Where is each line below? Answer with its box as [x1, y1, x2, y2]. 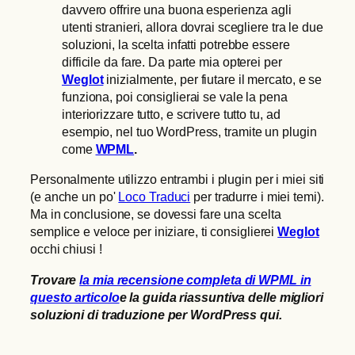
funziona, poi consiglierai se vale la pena [62, 90, 288, 105]
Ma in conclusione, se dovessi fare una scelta [30, 207, 281, 222]
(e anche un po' [30, 189, 119, 204]
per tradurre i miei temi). [190, 189, 324, 204]
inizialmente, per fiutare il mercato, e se [103, 72, 323, 87]
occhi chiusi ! [30, 242, 102, 257]
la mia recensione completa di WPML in [79, 272, 311, 287]
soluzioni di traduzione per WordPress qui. [30, 307, 282, 322]
